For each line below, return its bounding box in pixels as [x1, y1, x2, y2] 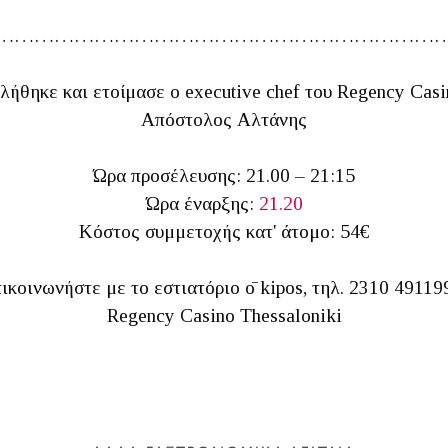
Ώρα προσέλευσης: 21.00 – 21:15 [93, 165, 355, 186]
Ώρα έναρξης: [145, 193, 259, 214]
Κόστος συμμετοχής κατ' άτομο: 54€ [78, 221, 370, 242]
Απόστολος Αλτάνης [141, 109, 307, 130]
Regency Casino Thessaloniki [106, 305, 342, 326]
